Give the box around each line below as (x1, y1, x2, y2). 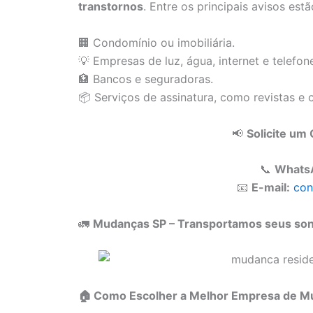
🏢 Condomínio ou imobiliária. (78, 35, 235, 50)
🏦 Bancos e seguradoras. (78, 71, 213, 86)
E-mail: (251, 180, 290, 195)
